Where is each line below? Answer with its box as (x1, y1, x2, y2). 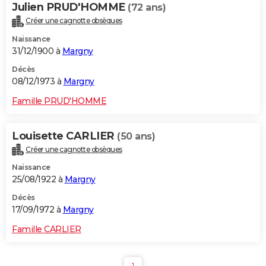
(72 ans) (128, 1, 166, 13)
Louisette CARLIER (12, 129, 117, 142)
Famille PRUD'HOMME (12, 95, 106, 106)
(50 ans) (117, 130, 155, 142)
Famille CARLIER (12, 224, 81, 235)
